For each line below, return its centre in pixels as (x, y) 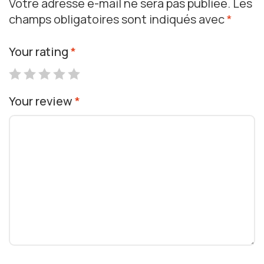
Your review (42, 101)
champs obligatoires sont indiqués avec (118, 19)
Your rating (40, 52)
